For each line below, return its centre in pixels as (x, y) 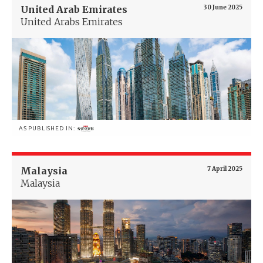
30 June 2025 (223, 7)
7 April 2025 (225, 169)
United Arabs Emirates (72, 21)
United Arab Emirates (74, 9)
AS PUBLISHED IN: (48, 129)
